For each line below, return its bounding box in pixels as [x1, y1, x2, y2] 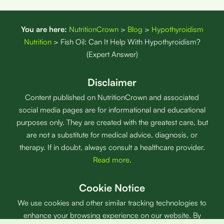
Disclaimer [87, 76, 136, 89]
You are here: [20, 24, 67, 34]
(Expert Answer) [86, 49, 138, 59]
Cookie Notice [79, 181, 145, 194]
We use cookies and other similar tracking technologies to [17, 198, 206, 208]
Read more [92, 155, 129, 165]
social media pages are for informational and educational [18, 105, 205, 115]
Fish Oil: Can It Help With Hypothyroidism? [60, 37, 200, 47]
